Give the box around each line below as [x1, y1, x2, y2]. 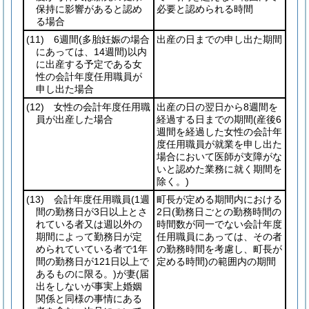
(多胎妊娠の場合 [79, 34, 150, 45]
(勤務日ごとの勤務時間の [172, 206, 281, 217]
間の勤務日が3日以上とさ [36, 206, 148, 217]
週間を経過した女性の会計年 [157, 126, 282, 137]
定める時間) [157, 256, 208, 267]
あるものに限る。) [36, 268, 117, 279]
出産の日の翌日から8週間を [157, 101, 278, 112]
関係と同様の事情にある [36, 293, 142, 304]
